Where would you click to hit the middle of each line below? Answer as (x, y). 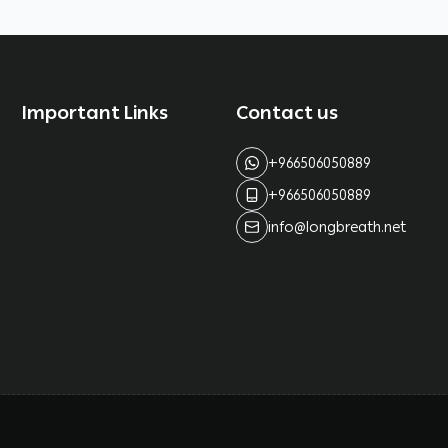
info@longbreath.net (337, 227)
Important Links (95, 113)
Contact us (287, 113)
